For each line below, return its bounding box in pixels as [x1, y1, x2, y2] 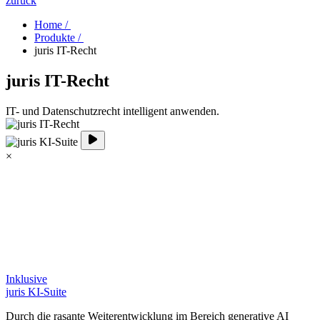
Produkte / [34, 31, 84, 44]
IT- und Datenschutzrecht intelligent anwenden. [6, 105, 219, 118]
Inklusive [6, 273, 47, 286]
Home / [34, 19, 71, 31]
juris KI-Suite [6, 286, 66, 299]
